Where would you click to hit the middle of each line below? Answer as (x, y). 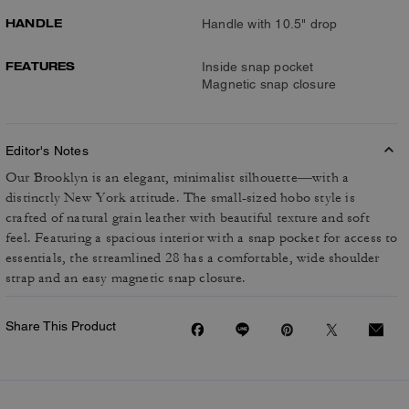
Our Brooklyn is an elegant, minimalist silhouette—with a (178, 178)
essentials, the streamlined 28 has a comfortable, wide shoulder (193, 258)
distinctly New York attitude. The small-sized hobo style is (180, 198)
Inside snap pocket (258, 67)
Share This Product (61, 326)
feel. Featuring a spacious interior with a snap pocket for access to (202, 238)
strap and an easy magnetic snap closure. (126, 278)
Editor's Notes (47, 151)
